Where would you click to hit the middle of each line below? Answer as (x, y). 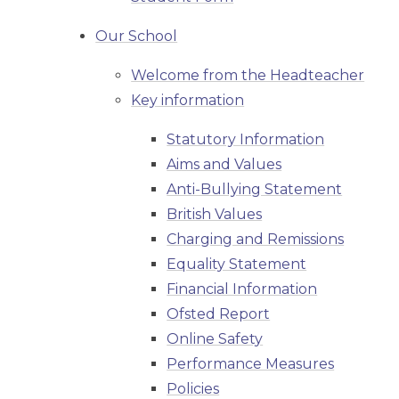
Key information (188, 101)
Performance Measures (251, 364)
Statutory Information (246, 140)
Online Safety (215, 339)
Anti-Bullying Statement (255, 190)
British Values (215, 215)
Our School (137, 37)
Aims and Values (224, 165)
